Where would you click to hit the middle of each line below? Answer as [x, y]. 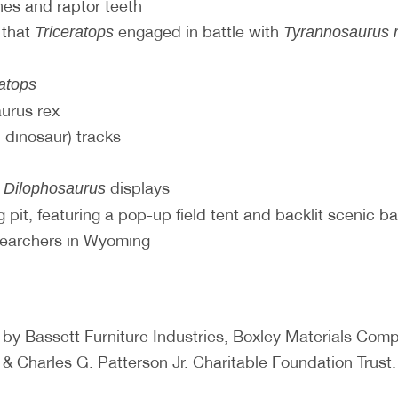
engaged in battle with [199, 31]
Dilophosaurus [55, 188]
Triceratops [74, 32]
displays [138, 187]
